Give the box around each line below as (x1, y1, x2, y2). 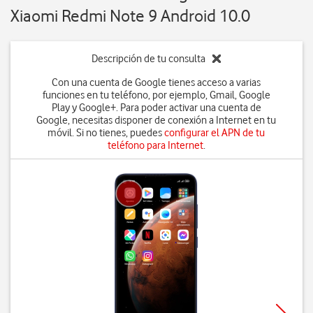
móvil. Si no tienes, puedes (48, 126, 165, 139)
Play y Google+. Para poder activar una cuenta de (51, 101, 261, 114)
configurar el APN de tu (164, 126, 265, 139)
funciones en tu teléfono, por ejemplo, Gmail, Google (42, 89, 270, 101)
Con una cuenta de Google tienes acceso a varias (52, 76, 261, 89)
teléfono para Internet (107, 139, 203, 152)
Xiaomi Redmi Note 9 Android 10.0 (10, 6, 250, 26)
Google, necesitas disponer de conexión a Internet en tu (36, 114, 277, 126)
